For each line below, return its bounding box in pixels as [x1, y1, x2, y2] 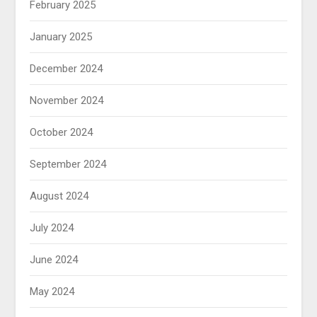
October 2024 [30, 126, 93, 139]
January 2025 [30, 30, 93, 44]
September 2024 [30, 158, 107, 171]
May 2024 [30, 285, 75, 299]
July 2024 [30, 221, 74, 235]
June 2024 [30, 253, 79, 267]
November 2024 [30, 94, 104, 108]
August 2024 [30, 190, 89, 203]
